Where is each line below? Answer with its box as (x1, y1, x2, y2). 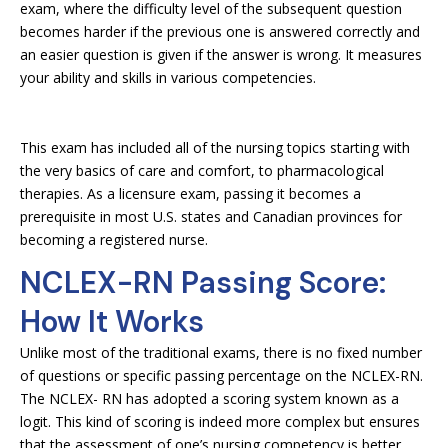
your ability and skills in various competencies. (20, 68, 316, 87)
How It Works (20, 302, 204, 341)
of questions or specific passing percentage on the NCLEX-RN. (20, 366, 423, 385)
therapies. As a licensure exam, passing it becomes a (20, 184, 361, 203)
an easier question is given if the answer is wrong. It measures (20, 45, 422, 64)
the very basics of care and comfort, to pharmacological (20, 161, 384, 180)
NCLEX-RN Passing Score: (20, 263, 386, 302)
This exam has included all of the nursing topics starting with (20, 138, 410, 157)
